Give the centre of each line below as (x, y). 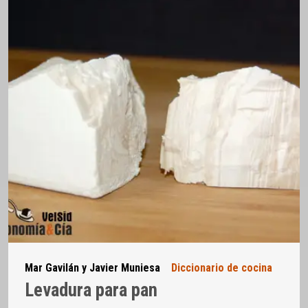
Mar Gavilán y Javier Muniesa (92, 268)
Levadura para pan (91, 290)
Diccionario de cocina (222, 268)
